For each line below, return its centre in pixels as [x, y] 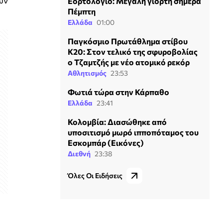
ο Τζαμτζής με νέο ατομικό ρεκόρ [129, 62]
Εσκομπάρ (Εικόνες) [106, 142]
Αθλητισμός [87, 73]
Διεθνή [79, 153]
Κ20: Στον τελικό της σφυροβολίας [133, 51]
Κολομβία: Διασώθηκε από [117, 121]
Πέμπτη [82, 11]
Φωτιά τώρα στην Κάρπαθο [118, 92]
